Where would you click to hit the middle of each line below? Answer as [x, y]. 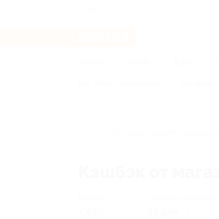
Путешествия [138, 83]
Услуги [91, 61]
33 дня [163, 212]
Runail [175, 109]
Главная [91, 109]
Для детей [197, 83]
